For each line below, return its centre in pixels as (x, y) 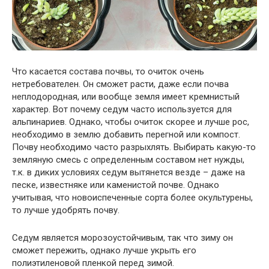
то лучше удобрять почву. (66, 210)
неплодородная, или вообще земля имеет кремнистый (126, 97)
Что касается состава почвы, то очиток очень (108, 72)
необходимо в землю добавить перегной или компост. (126, 135)
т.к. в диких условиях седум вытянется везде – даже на (128, 173)
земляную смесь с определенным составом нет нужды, (128, 160)
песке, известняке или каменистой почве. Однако (116, 185)
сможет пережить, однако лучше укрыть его (104, 251)
